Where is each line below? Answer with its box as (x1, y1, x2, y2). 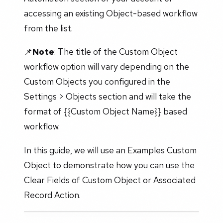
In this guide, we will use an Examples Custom (24, 144, 197, 156)
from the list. (24, 22, 73, 34)
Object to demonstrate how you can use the (24, 159, 195, 171)
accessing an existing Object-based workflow (24, 7, 198, 19)
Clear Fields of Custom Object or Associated (24, 174, 196, 186)
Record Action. (24, 189, 81, 201)
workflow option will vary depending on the (24, 61, 189, 73)
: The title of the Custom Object (54, 46, 178, 58)
